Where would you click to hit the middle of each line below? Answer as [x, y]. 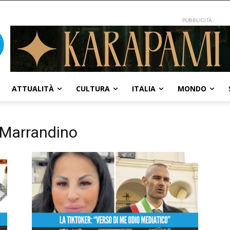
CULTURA [93, 89]
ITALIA [144, 89]
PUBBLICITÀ [197, 20]
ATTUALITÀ [33, 89]
